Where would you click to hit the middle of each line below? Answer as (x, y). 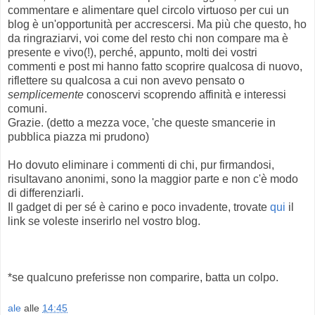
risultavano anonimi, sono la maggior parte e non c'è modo (153, 179)
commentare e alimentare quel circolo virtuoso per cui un (148, 11)
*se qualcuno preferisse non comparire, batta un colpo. (143, 278)
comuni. (27, 109)
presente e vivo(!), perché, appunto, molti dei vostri (133, 53)
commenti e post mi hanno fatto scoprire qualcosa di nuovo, (155, 67)
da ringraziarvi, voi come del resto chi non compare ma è (148, 39)
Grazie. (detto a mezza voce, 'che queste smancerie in (142, 123)
